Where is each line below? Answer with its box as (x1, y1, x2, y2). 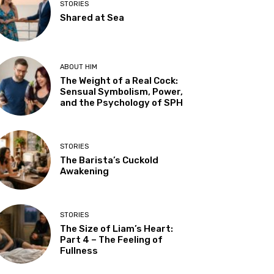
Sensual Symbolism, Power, (60, 86, 183, 97)
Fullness (60, 245, 98, 257)
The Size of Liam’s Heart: (60, 223, 174, 235)
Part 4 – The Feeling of (60, 234, 163, 246)
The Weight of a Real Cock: (60, 75, 179, 86)
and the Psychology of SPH (60, 97, 183, 108)
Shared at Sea (60, 12, 125, 23)
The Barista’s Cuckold (60, 155, 159, 166)
